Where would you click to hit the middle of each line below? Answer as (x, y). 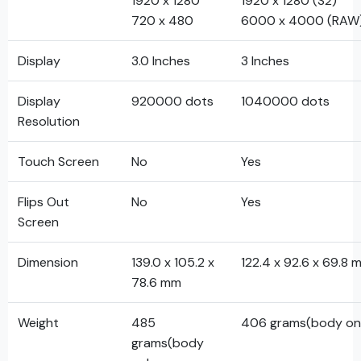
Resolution (49, 121)
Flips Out (44, 202)
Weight (38, 323)
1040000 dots (285, 101)
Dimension (48, 262)
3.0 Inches (161, 61)
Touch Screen (58, 162)
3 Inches (265, 61)
